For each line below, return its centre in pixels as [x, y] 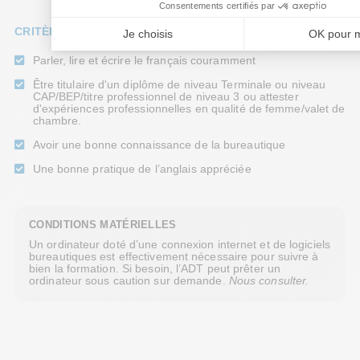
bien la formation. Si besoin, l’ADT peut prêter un [155, 268]
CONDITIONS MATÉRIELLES [103, 225]
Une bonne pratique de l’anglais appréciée [142, 168]
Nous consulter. [269, 280]
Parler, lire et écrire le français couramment [144, 60]
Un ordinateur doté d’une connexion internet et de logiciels [180, 244]
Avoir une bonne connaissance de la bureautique [159, 144]
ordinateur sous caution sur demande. [129, 280]
